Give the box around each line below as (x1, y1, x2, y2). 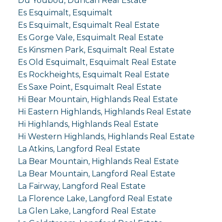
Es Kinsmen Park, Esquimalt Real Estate (17, 45, 174, 55)
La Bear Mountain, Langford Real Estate (17, 168, 175, 178)
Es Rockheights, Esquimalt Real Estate (17, 69, 169, 79)
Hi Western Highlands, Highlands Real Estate (17, 131, 195, 141)
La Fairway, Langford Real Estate (17, 181, 146, 191)
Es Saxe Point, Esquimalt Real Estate (17, 82, 162, 92)
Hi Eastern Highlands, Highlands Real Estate (17, 107, 191, 116)
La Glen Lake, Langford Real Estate (17, 206, 156, 216)
